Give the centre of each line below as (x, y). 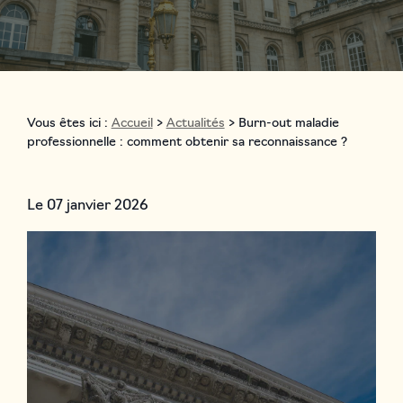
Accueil (132, 124)
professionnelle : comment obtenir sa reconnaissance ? (187, 143)
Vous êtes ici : (67, 124)
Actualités (195, 124)
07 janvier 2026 (97, 206)
